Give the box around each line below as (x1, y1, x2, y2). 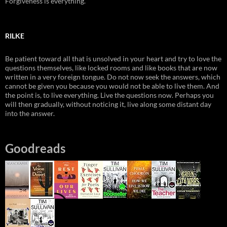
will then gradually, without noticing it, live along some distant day (5, 99, 211, 108)
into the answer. (5, 108, 55, 118)
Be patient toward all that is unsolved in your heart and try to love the (5, 54, 221, 63)
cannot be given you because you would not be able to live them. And (5, 81, 219, 90)
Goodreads (5, 140, 65, 156)
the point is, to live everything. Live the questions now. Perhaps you (5, 90, 214, 99)
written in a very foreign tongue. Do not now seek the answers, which (5, 72, 220, 81)
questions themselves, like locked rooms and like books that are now (5, 63, 217, 72)
